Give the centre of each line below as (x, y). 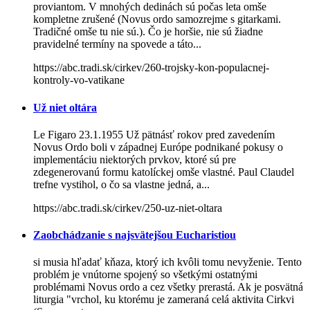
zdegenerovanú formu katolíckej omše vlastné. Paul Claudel (164, 172)
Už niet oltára (65, 107)
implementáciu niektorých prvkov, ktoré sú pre (135, 159)
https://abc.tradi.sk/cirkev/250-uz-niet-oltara (128, 208)
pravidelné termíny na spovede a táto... (117, 44)
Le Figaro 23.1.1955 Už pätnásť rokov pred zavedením (154, 134)
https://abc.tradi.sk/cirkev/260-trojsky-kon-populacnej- (151, 68)
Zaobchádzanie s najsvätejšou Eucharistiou (135, 235)
